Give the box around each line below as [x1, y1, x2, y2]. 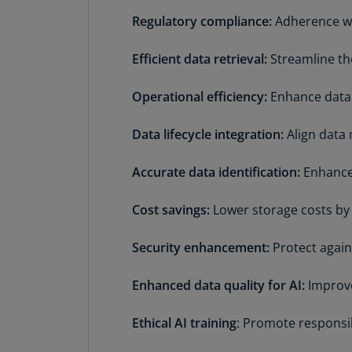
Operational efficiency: [132, 88, 270, 105]
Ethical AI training [132, 314, 236, 332]
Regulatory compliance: [132, 13, 275, 30]
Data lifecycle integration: [132, 126, 287, 143]
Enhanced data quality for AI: [132, 277, 305, 294]
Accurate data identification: [132, 163, 303, 181]
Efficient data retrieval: [132, 50, 270, 68]
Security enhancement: [132, 239, 269, 256]
